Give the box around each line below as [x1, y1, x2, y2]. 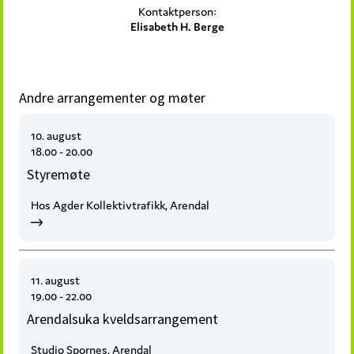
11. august [31, 273, 81, 288]
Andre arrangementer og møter [19, 88, 206, 107]
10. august [31, 128, 82, 144]
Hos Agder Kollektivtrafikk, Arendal [31, 198, 210, 213]
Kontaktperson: [137, 4, 217, 20]
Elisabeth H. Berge [130, 19, 224, 35]
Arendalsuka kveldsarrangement [27, 310, 219, 329]
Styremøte [27, 165, 91, 184]
